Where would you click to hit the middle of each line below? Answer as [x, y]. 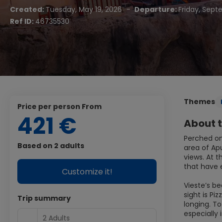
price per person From [62, 107]
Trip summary [44, 198]
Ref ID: [23, 21]
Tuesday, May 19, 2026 [85, 9]
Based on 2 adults [51, 146]
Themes [199, 102]
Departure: [156, 9]
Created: [28, 9]
